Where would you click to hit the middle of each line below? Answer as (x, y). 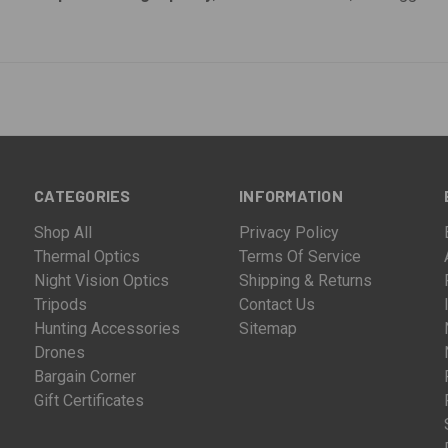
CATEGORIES (82, 196)
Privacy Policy (289, 232)
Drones (60, 352)
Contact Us (277, 304)
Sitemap (268, 328)
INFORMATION (291, 196)
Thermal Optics (87, 256)
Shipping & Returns (306, 280)
